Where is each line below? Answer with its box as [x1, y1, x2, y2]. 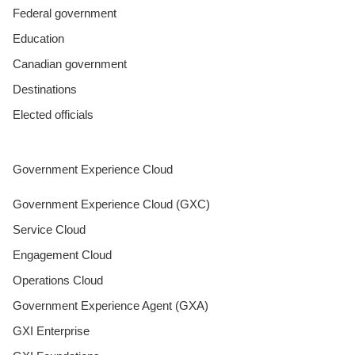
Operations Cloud [13, 273, 103, 287]
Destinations [13, 82, 77, 96]
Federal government [13, 6, 116, 20]
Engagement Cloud [13, 247, 112, 261]
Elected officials [13, 107, 94, 121]
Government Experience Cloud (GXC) [13, 197, 210, 211]
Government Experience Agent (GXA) [13, 298, 208, 312]
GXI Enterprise [13, 323, 90, 338]
